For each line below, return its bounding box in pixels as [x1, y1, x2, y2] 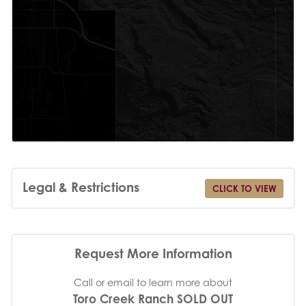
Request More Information [74, 245, 232, 262]
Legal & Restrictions [22, 179, 139, 195]
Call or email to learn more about [74, 276, 232, 288]
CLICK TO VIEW [212, 183, 277, 195]
